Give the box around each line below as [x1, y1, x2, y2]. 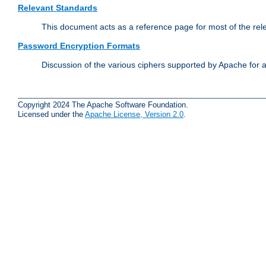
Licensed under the [18, 109, 85, 119]
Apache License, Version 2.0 [85, 109, 183, 119]
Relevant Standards [18, 3, 97, 13]
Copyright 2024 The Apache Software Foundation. [18, 100, 188, 109]
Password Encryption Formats [18, 41, 140, 51]
